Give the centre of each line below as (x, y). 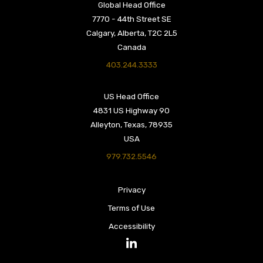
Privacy (131, 189)
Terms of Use (131, 208)
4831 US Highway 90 (131, 110)
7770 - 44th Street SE (131, 19)
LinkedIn (146, 247)
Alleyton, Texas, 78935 (131, 124)
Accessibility (131, 226)
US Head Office (131, 96)
